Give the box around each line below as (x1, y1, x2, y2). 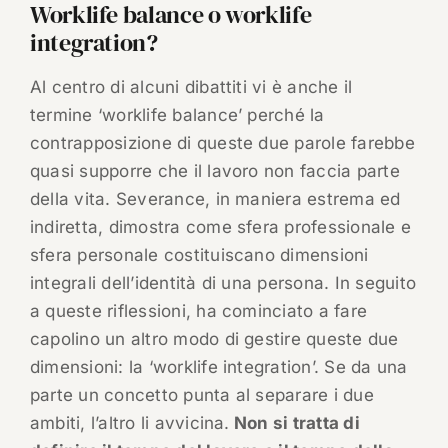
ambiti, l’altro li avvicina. (29, 413, 230, 434)
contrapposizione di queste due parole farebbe (29, 133, 415, 154)
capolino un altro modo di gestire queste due (29, 329, 399, 350)
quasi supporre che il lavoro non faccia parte (29, 161, 400, 182)
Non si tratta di (229, 413, 360, 434)
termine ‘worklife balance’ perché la (29, 105, 325, 126)
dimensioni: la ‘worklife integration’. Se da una (29, 357, 408, 378)
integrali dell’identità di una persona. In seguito (29, 273, 416, 294)
